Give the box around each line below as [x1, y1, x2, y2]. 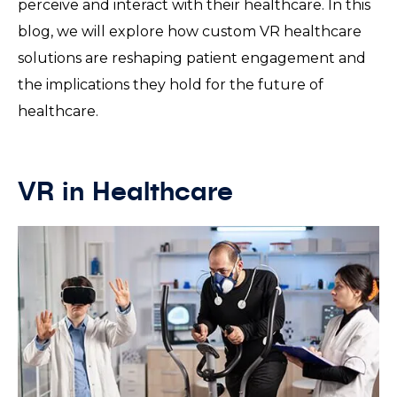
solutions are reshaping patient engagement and [18, 50, 366, 66]
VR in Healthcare [18, 180, 241, 206]
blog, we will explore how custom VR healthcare [18, 23, 362, 40]
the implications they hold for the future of [18, 76, 323, 93]
